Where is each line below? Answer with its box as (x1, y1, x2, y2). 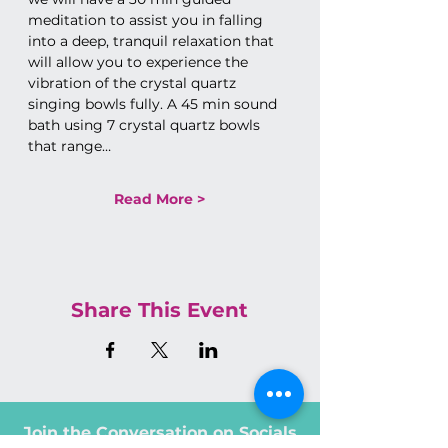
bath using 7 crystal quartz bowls (28, 115, 264, 134)
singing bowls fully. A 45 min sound (28, 94, 281, 113)
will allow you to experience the (28, 52, 252, 71)
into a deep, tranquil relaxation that (28, 31, 278, 50)
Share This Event (71, 297, 248, 322)
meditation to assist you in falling (28, 10, 267, 29)
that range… (28, 136, 111, 155)
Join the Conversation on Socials (23, 422, 297, 442)
